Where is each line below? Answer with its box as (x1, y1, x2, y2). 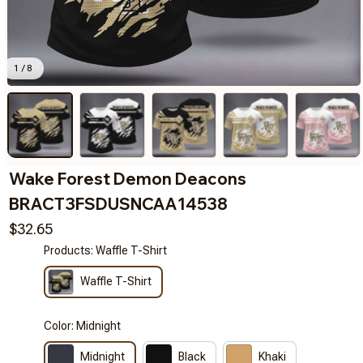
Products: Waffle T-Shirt (44, 243, 168, 257)
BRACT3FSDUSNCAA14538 (9, 193, 228, 214)
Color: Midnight (44, 318, 122, 332)
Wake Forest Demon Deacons (9, 168, 246, 189)
